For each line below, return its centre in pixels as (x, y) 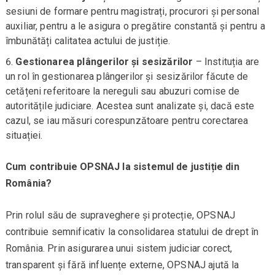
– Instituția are (226, 62)
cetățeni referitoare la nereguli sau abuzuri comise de (122, 91)
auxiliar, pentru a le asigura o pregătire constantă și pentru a (135, 26)
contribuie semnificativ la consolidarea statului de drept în (132, 232)
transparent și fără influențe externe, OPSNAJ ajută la (122, 265)
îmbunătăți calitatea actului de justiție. (88, 41)
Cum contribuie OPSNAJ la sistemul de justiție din (122, 167)
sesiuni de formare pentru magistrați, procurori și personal (132, 12)
